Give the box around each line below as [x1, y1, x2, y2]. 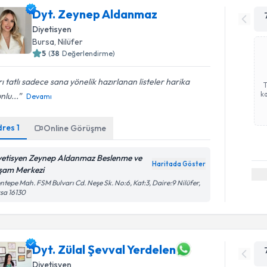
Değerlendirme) [62, 49, 116, 58]
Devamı [26, 92, 52, 101]
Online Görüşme [44, 123, 107, 133]
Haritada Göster [152, 160, 206, 168]
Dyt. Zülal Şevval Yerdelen [32, 241, 176, 257]
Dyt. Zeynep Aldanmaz [32, 7, 158, 21]
